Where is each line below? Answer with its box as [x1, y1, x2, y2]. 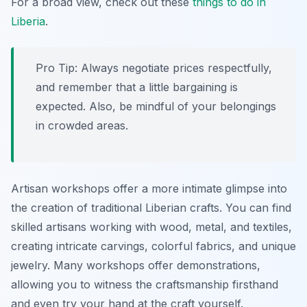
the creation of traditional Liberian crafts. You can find [11, 201, 291, 215]
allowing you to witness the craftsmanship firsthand [11, 278, 278, 292]
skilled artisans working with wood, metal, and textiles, [11, 220, 292, 234]
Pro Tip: [36, 61, 77, 75]
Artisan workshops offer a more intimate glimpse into [11, 182, 287, 196]
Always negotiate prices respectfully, [77, 61, 272, 75]
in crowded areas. [36, 119, 128, 133]
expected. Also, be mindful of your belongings [36, 99, 276, 114]
